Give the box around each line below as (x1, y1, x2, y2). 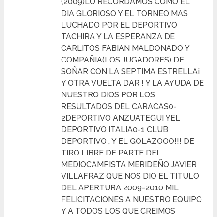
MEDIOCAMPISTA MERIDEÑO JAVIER (61, 159, 197, 169)
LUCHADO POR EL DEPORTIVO (61, 20, 178, 30)
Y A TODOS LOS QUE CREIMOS (61, 206, 176, 216)
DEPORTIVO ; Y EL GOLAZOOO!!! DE (61, 136, 195, 146)
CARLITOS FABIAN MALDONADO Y (61, 43, 190, 53)
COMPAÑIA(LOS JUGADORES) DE (61, 55, 185, 64)
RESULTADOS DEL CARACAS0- (61, 101, 177, 111)
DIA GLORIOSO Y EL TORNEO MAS (61, 8, 188, 18)
